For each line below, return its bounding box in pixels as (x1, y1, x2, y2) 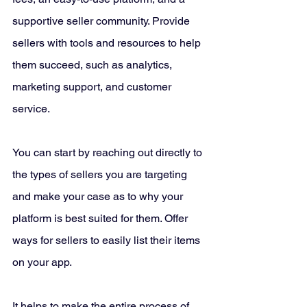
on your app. (12, 255, 74, 269)
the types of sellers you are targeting (12, 167, 190, 181)
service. (12, 101, 52, 115)
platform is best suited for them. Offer (12, 211, 191, 225)
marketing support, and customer (12, 79, 174, 93)
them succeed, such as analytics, (12, 58, 175, 71)
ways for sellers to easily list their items (12, 233, 203, 247)
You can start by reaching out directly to (12, 145, 205, 159)
